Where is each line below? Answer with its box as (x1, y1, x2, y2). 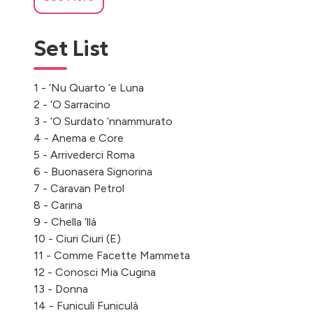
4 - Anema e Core (34, 131, 124, 145)
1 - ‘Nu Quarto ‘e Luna (34, 81, 144, 95)
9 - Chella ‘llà (34, 215, 96, 229)
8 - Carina (34, 198, 82, 212)
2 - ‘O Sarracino (34, 98, 110, 112)
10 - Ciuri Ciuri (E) (34, 232, 121, 246)
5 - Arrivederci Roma (34, 148, 135, 162)
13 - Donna (34, 282, 88, 296)
